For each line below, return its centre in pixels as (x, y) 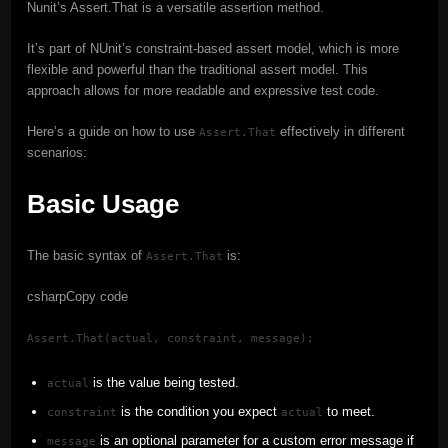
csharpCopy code (77, 297)
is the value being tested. (163, 383)
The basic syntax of (86, 256)
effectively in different (340, 132)
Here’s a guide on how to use (112, 132)
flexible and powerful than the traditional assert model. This (197, 70)
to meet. (348, 412)
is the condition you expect (198, 412)
